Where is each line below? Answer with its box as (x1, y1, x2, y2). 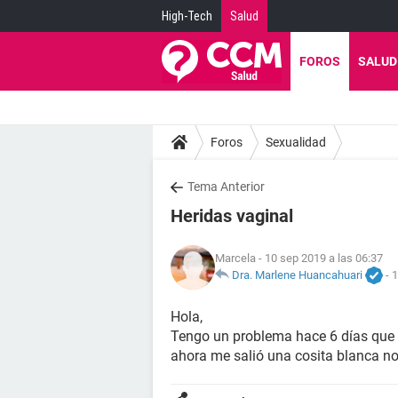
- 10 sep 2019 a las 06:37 (256, 251, 383, 265)
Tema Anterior (187, 179, 265, 194)
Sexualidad (266, 134, 326, 149)
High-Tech (162, 9, 212, 23)
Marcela (215, 251, 256, 265)
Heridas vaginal (171, 205, 293, 227)
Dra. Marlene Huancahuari (232, 267, 362, 282)
